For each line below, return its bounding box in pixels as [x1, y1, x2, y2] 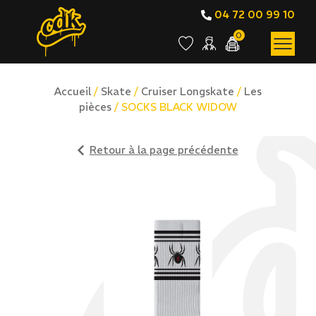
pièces [79, 100, 111, 114]
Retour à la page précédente [89, 143, 238, 157]
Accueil [54, 85, 91, 98]
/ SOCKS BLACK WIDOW [111, 100, 237, 114]
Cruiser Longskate [141, 85, 234, 98]
